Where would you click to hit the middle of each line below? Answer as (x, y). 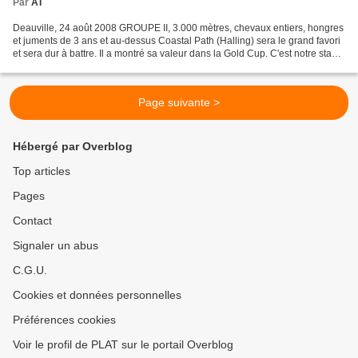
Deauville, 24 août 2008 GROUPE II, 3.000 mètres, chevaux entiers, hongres (178, 28)
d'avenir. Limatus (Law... (64, 66)
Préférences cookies (64, 320)
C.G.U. (30, 270)
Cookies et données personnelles (97, 295)
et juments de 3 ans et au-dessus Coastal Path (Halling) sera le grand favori (177, 40)
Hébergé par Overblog (73, 146)
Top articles (42, 171)
